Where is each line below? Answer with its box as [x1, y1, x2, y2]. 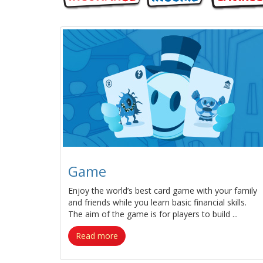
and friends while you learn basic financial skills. [68, 197, 247, 208]
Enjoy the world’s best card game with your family [68, 185, 257, 196]
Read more [76, 230, 118, 241]
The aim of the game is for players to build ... [68, 208, 238, 220]
